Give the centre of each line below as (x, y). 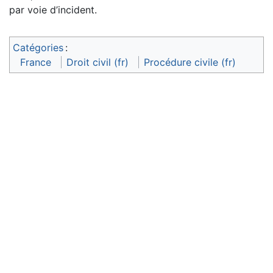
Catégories (38, 48)
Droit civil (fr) (97, 62)
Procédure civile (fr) (190, 62)
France (36, 62)
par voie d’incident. (53, 10)
